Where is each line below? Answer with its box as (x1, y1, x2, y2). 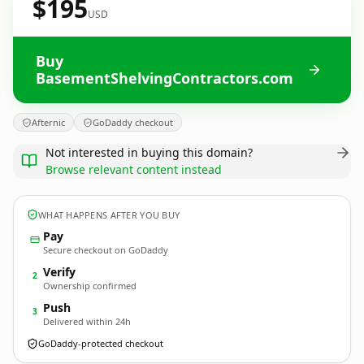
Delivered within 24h (43, 315, 131, 327)
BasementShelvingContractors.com (36, 68, 293, 88)
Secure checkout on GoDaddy (43, 244, 168, 256)
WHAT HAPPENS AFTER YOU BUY (38, 208, 180, 221)
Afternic (32, 116, 65, 128)
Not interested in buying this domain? (45, 145, 253, 160)
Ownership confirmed (43, 279, 136, 292)
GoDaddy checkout (93, 116, 173, 128)
